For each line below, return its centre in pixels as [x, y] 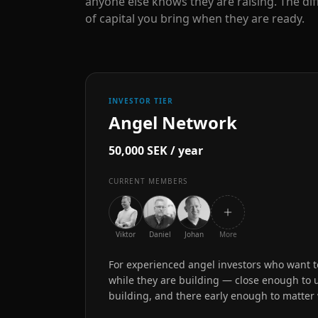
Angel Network [173, 122]
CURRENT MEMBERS [148, 181]
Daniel [160, 234]
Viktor [126, 234]
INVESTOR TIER [141, 101]
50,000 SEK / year [156, 150]
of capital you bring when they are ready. [195, 18]
